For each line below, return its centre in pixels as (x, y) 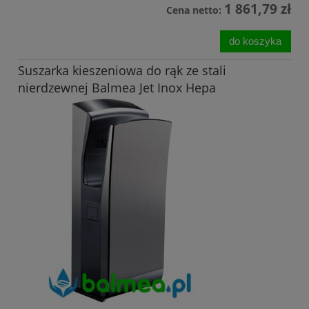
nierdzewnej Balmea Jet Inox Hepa (117, 87)
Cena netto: (195, 10)
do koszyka (256, 41)
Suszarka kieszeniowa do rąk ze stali (122, 70)
